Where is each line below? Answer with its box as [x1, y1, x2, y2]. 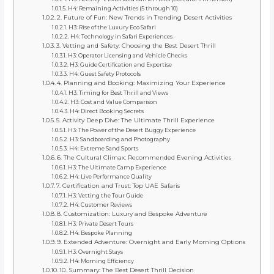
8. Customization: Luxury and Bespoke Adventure [57, 209, 208, 218]
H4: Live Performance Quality [69, 172, 152, 180]
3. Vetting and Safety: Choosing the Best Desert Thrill [56, 41, 217, 50]
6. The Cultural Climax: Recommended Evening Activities [57, 153, 232, 161]
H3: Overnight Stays [67, 248, 123, 255]
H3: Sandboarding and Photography [69, 135, 170, 143]
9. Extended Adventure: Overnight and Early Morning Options [57, 237, 246, 246]
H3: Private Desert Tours [67, 220, 133, 227]
